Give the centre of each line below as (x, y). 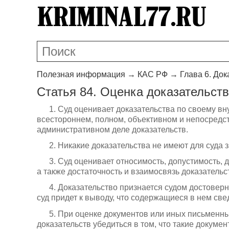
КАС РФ (153, 74)
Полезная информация (81, 74)
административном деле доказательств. (112, 129)
